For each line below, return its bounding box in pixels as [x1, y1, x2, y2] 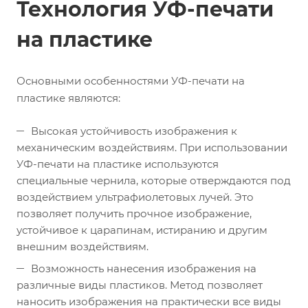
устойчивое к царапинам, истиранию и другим [16, 223, 267, 237]
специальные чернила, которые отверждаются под [16, 174, 291, 188]
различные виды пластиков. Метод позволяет [16, 278, 263, 292]
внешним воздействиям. [16, 240, 148, 254]
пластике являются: [16, 91, 120, 105]
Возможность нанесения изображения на [31, 262, 256, 276]
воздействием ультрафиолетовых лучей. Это [16, 190, 254, 204]
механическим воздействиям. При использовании [16, 141, 287, 155]
